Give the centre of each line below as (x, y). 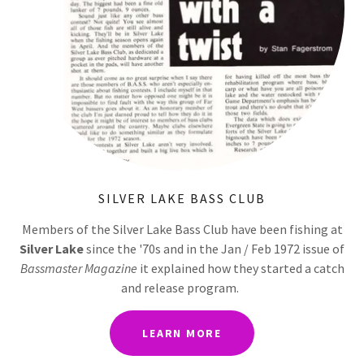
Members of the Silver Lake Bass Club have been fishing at (182, 230)
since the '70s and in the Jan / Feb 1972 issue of (214, 249)
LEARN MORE (182, 334)
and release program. (182, 288)
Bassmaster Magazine (78, 269)
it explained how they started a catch (240, 269)
